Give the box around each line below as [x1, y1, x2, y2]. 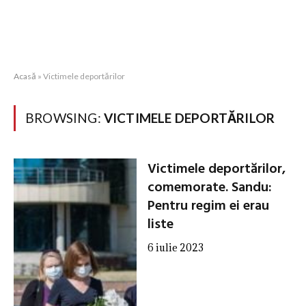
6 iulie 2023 [147, 241, 204, 254]
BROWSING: [25, 110, 104, 126]
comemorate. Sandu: [147, 177, 272, 199]
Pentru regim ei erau [147, 195, 269, 217]
